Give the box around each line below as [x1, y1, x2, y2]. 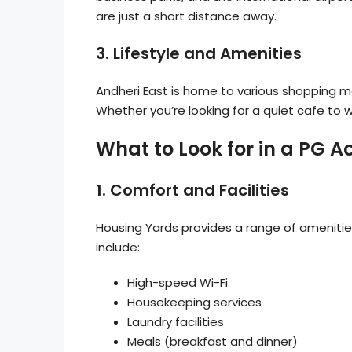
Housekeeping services [127, 294, 262, 310]
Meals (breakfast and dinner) [127, 333, 298, 350]
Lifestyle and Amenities [113, 42, 302, 64]
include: [96, 239, 140, 255]
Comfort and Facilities [110, 179, 289, 201]
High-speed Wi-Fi [127, 274, 228, 291]
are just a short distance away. [96, 8, 277, 24]
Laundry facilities [127, 313, 224, 330]
